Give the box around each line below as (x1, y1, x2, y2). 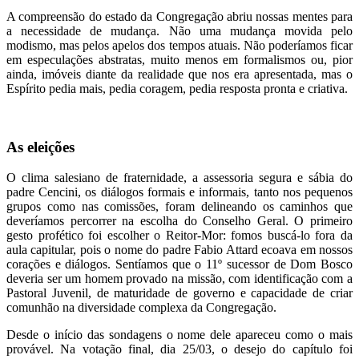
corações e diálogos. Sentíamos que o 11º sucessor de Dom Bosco (6, 257, 353, 272)
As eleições (6, 138, 75, 155)
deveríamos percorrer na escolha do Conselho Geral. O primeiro (6, 214, 353, 228)
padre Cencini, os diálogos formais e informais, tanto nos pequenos (6, 185, 353, 200)
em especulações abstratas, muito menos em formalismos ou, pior (6, 52, 353, 67)
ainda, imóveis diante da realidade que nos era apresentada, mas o (6, 67, 353, 81)
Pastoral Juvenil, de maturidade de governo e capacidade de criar (6, 286, 353, 301)
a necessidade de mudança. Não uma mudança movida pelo (6, 23, 353, 38)
